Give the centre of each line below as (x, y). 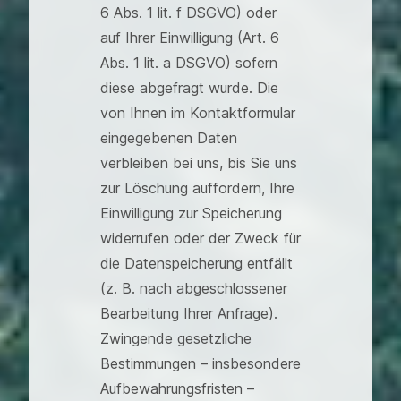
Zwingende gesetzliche (176, 338)
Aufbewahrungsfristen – (177, 388)
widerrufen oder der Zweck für (200, 238)
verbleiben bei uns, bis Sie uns (199, 163)
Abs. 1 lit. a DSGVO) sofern (189, 63)
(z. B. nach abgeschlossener (194, 288)
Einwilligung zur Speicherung (191, 213)
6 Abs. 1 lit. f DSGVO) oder (188, 13)
